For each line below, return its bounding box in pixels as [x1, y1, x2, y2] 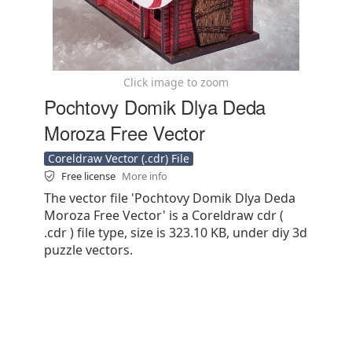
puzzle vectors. [44, 241, 133, 258]
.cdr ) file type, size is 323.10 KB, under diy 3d [44, 224, 307, 241]
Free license [61, 169, 118, 183]
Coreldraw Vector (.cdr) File [48, 151, 189, 166]
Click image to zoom [123, 75, 229, 90]
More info [122, 169, 167, 183]
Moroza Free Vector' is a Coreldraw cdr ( [44, 207, 284, 224]
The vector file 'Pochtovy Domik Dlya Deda [44, 189, 295, 207]
